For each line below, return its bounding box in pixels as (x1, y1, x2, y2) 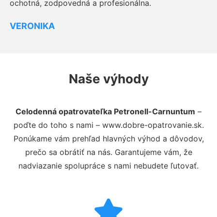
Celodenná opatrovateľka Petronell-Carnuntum (15, 106, 195, 116)
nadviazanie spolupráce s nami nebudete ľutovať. (18, 160, 199, 170)
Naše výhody (68, 71, 149, 86)
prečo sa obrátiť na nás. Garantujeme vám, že (25, 147, 192, 157)
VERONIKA (10, 20, 55, 31)
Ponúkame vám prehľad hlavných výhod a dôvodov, (13, 133, 204, 143)
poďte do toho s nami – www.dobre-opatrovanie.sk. (13, 120, 204, 130)
